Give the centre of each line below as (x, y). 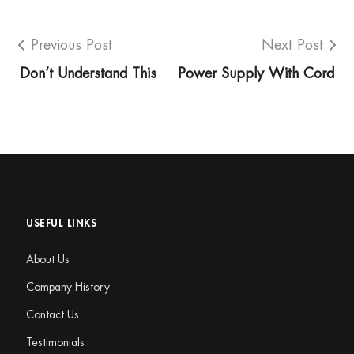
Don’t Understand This (88, 74)
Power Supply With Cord (256, 74)
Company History (68, 287)
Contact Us (53, 315)
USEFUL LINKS (61, 224)
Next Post (292, 45)
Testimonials (55, 343)
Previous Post (72, 45)
